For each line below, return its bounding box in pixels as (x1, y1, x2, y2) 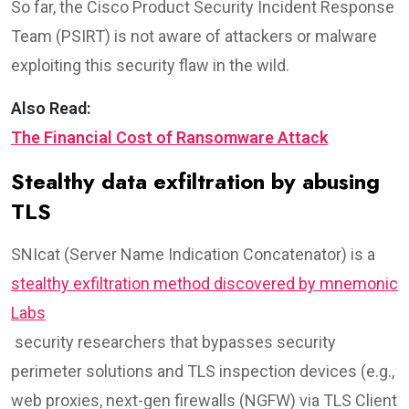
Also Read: (11, 98, 90, 118)
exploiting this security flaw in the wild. (11, 55, 289, 75)
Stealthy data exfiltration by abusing (11, 164, 380, 197)
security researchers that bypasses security (11, 331, 336, 351)
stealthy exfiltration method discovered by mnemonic (11, 273, 398, 293)
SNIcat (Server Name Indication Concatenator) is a (11, 244, 379, 264)
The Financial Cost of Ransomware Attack (11, 127, 328, 147)
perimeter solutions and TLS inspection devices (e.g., (11, 361, 394, 381)
